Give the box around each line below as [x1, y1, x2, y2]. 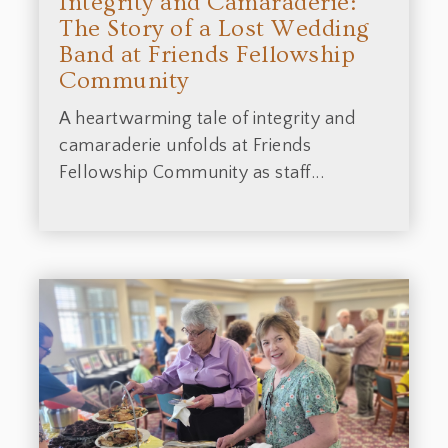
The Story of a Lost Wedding [59, 14, 370, 42]
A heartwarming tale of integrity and [59, 108, 355, 129]
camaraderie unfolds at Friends [59, 135, 311, 156]
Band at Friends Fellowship [59, 40, 355, 68]
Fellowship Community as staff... [59, 162, 324, 183]
